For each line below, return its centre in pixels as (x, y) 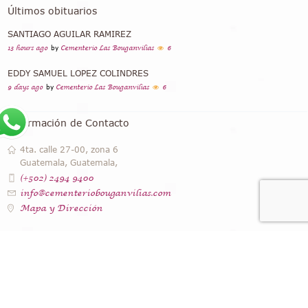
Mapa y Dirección (62, 209)
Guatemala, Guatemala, (69, 163)
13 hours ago (28, 48)
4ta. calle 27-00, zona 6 (69, 150)
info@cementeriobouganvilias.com (96, 193)
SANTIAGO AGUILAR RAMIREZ (70, 34)
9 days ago (25, 88)
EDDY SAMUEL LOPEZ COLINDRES (78, 74)
